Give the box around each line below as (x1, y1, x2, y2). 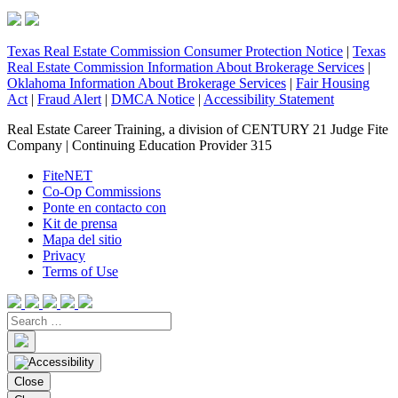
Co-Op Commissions (43, 184, 161, 200)
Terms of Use (43, 264, 118, 280)
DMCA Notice (111, 92, 195, 107)
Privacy (43, 248, 85, 264)
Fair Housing (296, 76, 370, 92)
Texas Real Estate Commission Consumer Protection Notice (7, 44, 343, 60)
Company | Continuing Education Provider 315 (7, 138, 272, 154)
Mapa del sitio (43, 232, 122, 248)
